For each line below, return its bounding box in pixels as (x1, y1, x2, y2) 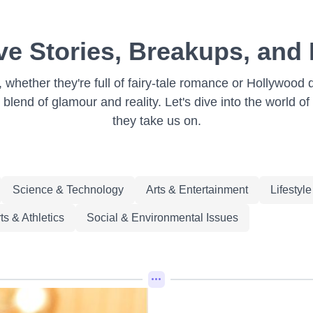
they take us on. (112, 114, 201, 128)
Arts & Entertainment (145, 184, 248, 196)
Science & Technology (12, 184, 124, 196)
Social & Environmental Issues (86, 212, 238, 224)
